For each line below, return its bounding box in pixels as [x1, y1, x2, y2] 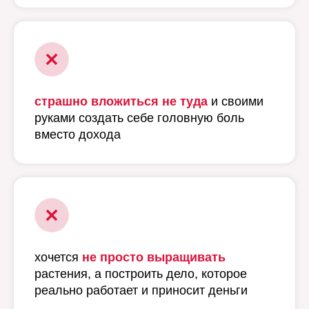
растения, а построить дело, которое [34, 267, 247, 281]
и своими [208, 94, 263, 108]
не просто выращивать [82, 250, 226, 264]
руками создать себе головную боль [34, 111, 244, 125]
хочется [34, 250, 82, 264]
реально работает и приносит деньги [34, 283, 248, 297]
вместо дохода [34, 128, 121, 141]
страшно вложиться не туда [34, 94, 208, 108]
